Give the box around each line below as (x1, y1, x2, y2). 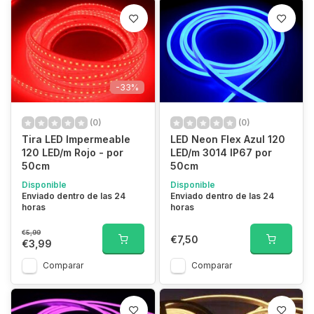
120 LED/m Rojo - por (22, 146, 123, 158)
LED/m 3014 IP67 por (170, 146, 272, 158)
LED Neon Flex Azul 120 (170, 133, 285, 145)
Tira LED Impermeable (22, 133, 130, 145)
